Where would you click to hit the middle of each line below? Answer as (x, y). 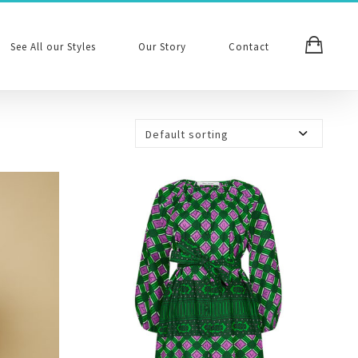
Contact (249, 46)
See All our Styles (53, 46)
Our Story (162, 46)
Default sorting (187, 134)
